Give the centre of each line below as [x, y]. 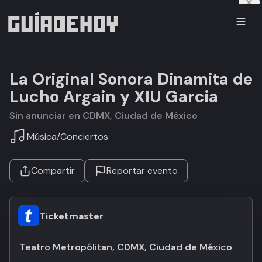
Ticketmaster [71, 216]
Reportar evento [142, 170]
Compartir [53, 170]
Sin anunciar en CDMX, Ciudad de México [106, 116]
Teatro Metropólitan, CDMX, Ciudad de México [126, 247]
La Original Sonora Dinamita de [131, 79]
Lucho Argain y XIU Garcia [114, 97]
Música [42, 136]
